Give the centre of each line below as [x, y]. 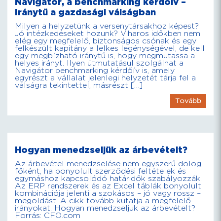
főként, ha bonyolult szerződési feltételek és [100, 171]
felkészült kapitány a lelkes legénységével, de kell [110, 49]
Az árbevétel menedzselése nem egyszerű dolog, [109, 164]
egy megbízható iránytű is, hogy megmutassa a [105, 56]
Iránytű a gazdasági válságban [85, 13]
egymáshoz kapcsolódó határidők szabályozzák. [108, 179]
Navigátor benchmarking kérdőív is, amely [95, 71]
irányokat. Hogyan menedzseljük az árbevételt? [105, 208]
